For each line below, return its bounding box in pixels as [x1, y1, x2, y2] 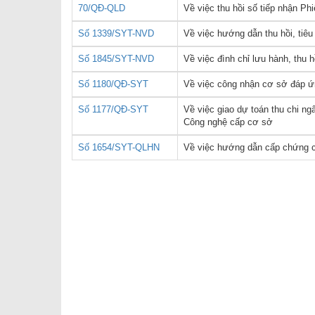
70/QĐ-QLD [78, 2, 125, 13]
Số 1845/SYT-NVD [78, 53, 154, 64]
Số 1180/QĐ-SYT [78, 78, 148, 89]
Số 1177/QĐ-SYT [78, 103, 148, 115]
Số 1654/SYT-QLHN [78, 141, 160, 153]
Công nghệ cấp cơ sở [184, 116, 273, 127]
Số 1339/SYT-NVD [78, 27, 154, 39]
